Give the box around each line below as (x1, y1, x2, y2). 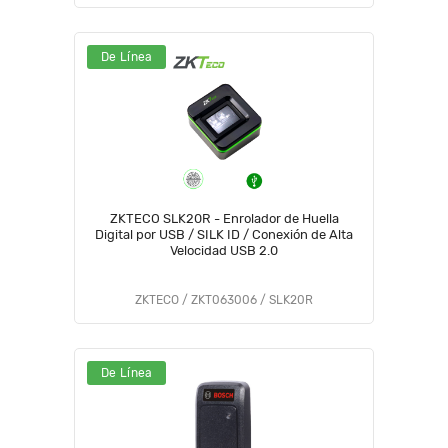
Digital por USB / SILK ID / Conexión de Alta (95, 227, 353, 242)
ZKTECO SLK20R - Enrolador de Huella (109, 211, 339, 226)
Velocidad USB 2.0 (170, 243, 278, 258)
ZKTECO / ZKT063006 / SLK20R (135, 293, 313, 307)
